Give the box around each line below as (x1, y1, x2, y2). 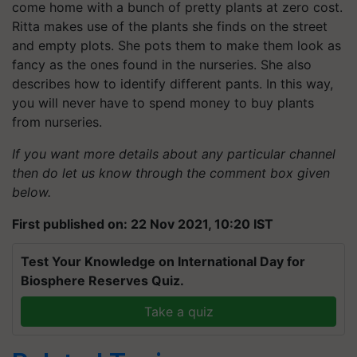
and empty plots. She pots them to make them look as (12, 37, 341, 53)
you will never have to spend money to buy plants (12, 94, 314, 111)
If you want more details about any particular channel (12, 145, 335, 162)
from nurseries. (12, 113, 102, 130)
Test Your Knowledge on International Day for (21, 253, 305, 269)
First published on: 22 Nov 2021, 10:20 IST (12, 215, 273, 232)
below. (12, 183, 51, 200)
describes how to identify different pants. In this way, (12, 75, 333, 92)
